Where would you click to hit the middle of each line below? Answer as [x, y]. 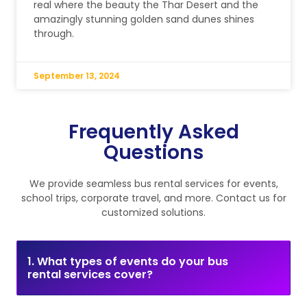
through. [54, 34]
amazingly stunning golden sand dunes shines [144, 20]
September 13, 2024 [77, 76]
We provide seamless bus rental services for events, [153, 184]
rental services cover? [90, 275]
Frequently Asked [153, 132]
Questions [153, 153]
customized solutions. [153, 213]
